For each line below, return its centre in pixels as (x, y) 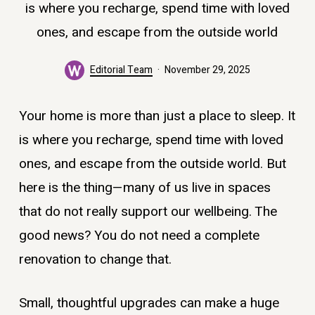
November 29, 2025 (207, 70)
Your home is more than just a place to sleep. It (157, 116)
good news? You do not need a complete (139, 235)
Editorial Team (121, 70)
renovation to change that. (95, 259)
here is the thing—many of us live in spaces (144, 187)
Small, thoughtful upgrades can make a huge (149, 303)
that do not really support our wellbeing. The (148, 211)
